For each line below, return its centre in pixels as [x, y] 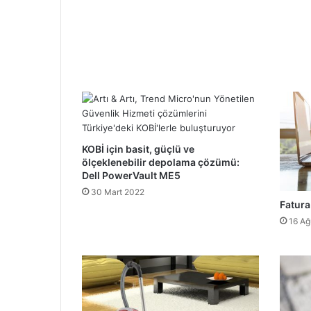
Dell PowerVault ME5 [131, 175]
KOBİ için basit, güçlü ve [138, 149]
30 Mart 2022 [118, 192]
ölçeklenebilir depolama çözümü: [161, 162]
